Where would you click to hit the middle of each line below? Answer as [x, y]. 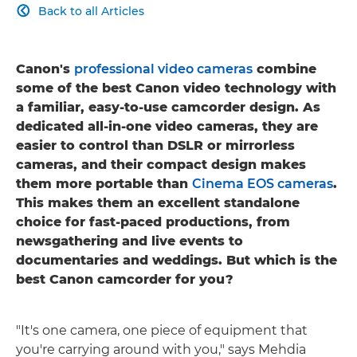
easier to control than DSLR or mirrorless [155, 145]
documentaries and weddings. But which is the [177, 260]
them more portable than [104, 183]
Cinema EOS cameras [263, 183]
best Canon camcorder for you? [125, 279]
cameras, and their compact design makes [161, 164]
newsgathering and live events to [129, 241]
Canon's [45, 69]
